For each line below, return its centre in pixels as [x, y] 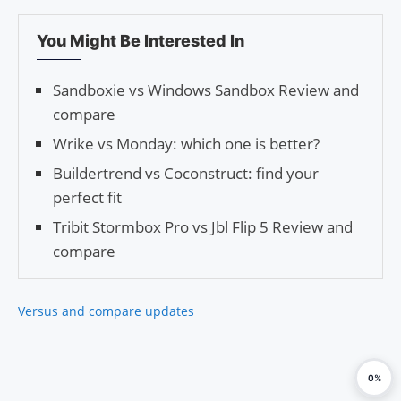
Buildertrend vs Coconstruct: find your [186, 174]
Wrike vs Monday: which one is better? [186, 144]
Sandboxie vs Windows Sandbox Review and [206, 90]
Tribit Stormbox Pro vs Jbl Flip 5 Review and [203, 227]
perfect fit [87, 198]
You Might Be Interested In [141, 41]
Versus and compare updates [106, 311]
